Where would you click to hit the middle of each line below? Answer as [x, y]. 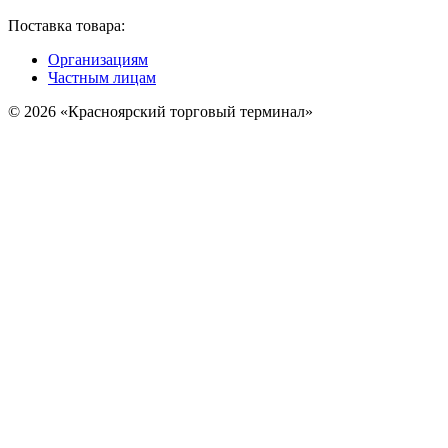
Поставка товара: [66, 25]
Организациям [98, 59]
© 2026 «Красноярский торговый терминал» [160, 111]
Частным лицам [102, 77]
